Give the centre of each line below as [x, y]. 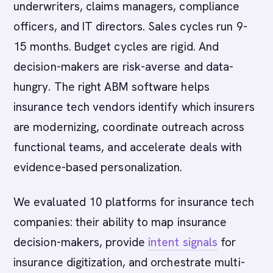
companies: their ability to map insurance [120, 222]
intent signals [183, 242]
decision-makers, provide [81, 242]
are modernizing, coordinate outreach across [129, 127]
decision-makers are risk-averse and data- [124, 67]
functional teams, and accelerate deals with [128, 147]
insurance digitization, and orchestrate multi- [129, 262]
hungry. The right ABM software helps [112, 87]
